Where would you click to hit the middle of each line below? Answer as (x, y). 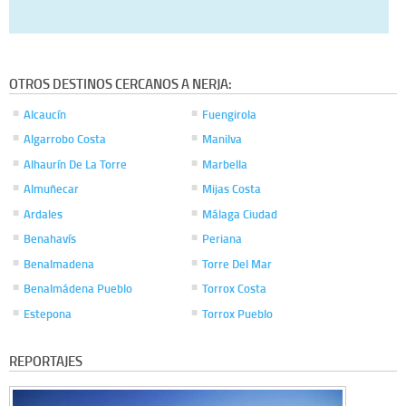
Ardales (43, 213)
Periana (222, 239)
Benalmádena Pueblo (78, 289)
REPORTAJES (46, 361)
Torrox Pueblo (238, 313)
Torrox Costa (235, 289)
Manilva (222, 139)
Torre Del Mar (237, 263)
